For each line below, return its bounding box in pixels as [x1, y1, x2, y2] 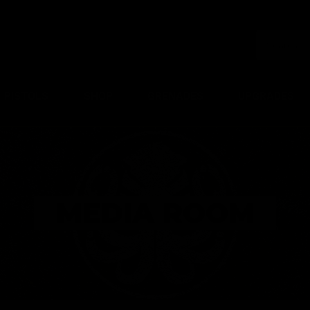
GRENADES [147, 90, 204, 103]
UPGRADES [238, 90, 295, 103]
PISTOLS [4, 90, 49, 103]
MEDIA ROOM [55, 196, 255, 230]
